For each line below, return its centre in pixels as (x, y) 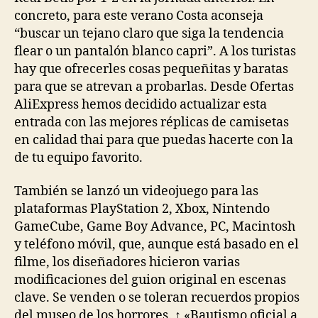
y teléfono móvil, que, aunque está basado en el (157, 245)
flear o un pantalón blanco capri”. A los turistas (155, 51)
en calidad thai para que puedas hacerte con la (154, 140)
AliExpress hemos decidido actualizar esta (141, 104)
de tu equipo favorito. (78, 158)
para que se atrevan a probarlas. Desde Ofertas (154, 87)
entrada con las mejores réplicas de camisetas (152, 122)
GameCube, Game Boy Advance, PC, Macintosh (155, 227)
